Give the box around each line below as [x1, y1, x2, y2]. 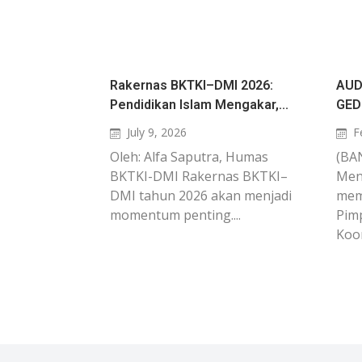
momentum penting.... [110, 206, 241, 224]
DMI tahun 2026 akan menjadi [110, 187, 292, 204]
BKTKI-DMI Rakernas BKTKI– [110, 167, 288, 185]
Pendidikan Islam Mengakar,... [110, 97, 288, 112]
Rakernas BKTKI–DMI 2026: [110, 78, 273, 93]
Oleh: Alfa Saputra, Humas [110, 148, 268, 166]
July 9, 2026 [126, 124, 187, 140]
